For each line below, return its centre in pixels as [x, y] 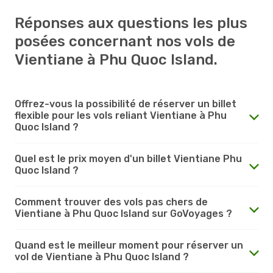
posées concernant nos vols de [125, 41]
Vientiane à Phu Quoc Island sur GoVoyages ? [123, 213]
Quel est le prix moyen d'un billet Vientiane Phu [128, 158]
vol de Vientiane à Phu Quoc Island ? [102, 257]
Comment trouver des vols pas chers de [111, 202]
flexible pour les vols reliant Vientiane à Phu [121, 115]
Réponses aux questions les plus [131, 23]
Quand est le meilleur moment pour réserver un [129, 245]
